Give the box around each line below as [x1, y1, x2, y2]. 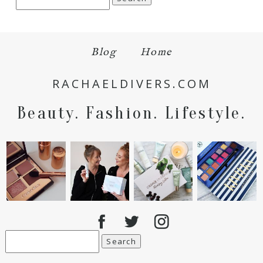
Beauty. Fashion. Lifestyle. [16, 103, 247, 124]
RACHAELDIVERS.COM [52, 76, 211, 92]
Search [5, 234, 35, 245]
